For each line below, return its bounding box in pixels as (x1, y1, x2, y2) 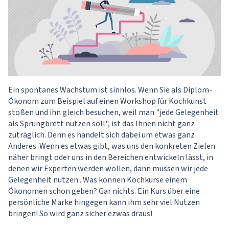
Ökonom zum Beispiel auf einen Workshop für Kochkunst (8, 95, 207, 107)
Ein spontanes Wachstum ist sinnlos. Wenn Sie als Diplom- (8, 84, 212, 96)
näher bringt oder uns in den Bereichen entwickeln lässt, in (8, 151, 213, 163)
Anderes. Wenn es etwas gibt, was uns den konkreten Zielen (8, 140, 215, 152)
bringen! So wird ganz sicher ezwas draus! (8, 208, 152, 219)
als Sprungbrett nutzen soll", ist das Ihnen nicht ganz (8, 118, 195, 129)
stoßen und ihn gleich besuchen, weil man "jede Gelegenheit (8, 106, 219, 118)
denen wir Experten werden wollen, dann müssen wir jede (8, 163, 208, 174)
